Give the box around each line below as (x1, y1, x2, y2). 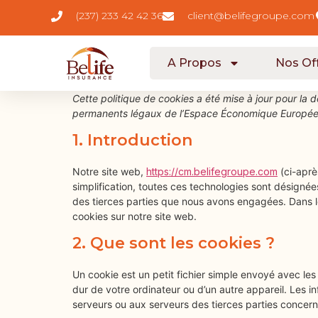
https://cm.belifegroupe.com (146, 165, 278, 177)
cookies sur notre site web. (72, 210, 197, 222)
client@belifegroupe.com (187, 9, 314, 22)
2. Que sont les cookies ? (72, 234, 275, 253)
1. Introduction (72, 131, 192, 150)
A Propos (168, 56, 221, 70)
